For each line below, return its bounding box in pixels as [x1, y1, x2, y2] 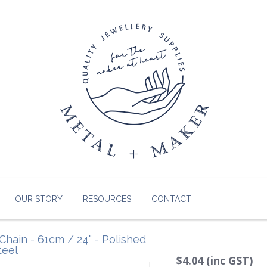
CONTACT [151, 194, 191, 204]
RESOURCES [83, 194, 131, 204]
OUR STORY [15, 194, 63, 204]
